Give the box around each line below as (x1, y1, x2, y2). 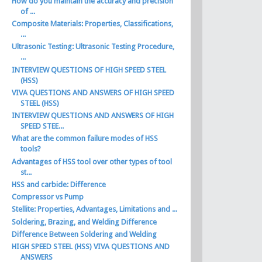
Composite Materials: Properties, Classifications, (12, 19, 174, 28)
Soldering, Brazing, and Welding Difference (12, 217, 157, 226)
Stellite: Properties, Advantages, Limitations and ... (12, 205, 178, 214)
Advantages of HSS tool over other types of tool (12, 157, 173, 166)
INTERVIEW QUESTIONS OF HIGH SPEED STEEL (12, 65, 167, 74)
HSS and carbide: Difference (12, 180, 106, 189)
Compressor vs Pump (12, 192, 84, 201)
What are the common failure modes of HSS (12, 134, 158, 143)
